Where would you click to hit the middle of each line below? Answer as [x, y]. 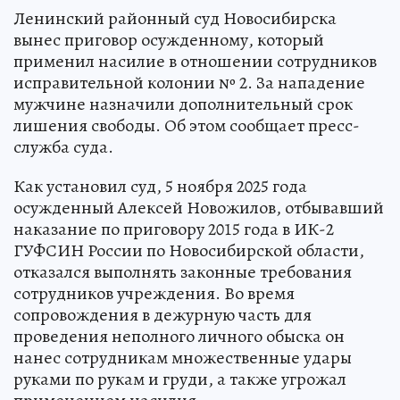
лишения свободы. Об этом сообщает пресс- [187, 125]
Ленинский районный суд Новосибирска [175, 18]
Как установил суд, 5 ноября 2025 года [160, 186]
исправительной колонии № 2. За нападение [189, 82]
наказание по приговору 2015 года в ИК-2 [174, 229]
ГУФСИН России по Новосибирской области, [189, 250]
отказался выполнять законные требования [183, 271]
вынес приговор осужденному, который [169, 39]
